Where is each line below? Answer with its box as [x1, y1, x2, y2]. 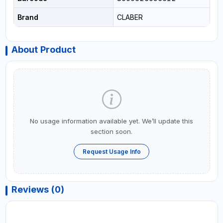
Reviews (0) [11, 184, 64, 195]
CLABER [116, 12, 143, 21]
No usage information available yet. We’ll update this [30, 116, 193, 125]
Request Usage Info [82, 148, 141, 155]
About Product [11, 44, 76, 55]
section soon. [91, 127, 132, 135]
